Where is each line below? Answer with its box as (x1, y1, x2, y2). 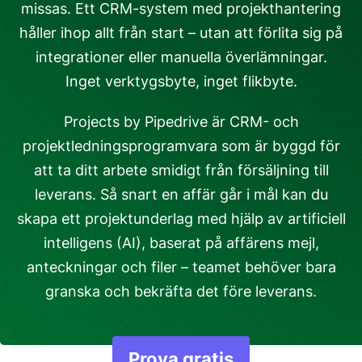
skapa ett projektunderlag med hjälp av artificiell (16, 210, 346, 227)
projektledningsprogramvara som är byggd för (22, 137, 340, 154)
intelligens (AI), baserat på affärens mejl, (43, 234, 319, 251)
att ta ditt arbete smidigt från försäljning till (33, 162, 329, 179)
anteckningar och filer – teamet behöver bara (26, 259, 336, 276)
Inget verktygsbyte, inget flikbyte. (65, 73, 297, 90)
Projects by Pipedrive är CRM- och (63, 113, 299, 130)
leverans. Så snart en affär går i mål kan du (34, 186, 328, 203)
